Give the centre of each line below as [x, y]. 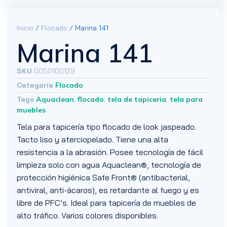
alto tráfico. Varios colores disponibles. [88, 215]
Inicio [25, 28]
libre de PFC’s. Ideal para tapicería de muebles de [107, 202]
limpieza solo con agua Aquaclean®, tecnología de [109, 164]
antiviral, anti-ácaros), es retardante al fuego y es [108, 190]
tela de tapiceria [137, 99]
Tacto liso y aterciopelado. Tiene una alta [93, 139]
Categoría [35, 85]
